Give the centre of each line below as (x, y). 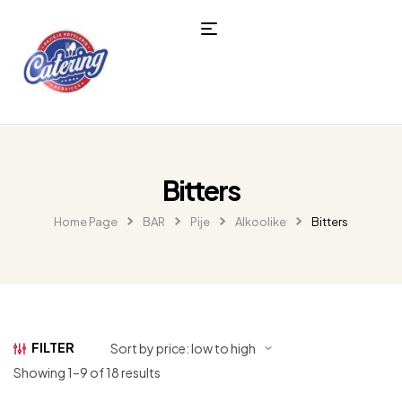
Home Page (86, 221)
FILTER (53, 347)
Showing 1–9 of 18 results (87, 372)
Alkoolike (261, 221)
